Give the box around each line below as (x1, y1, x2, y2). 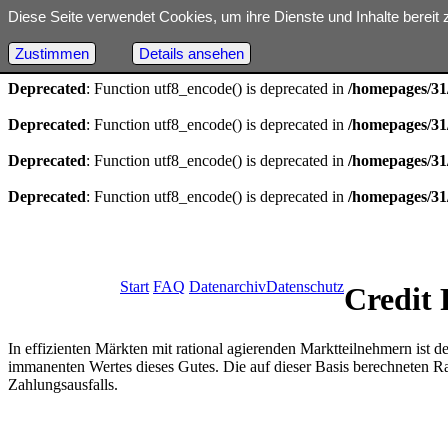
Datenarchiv (189, 278, 266, 295)
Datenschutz (266, 278, 344, 295)
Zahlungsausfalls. (8, 375, 118, 393)
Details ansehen (138, 44, 244, 62)
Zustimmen (14, 44, 89, 62)
